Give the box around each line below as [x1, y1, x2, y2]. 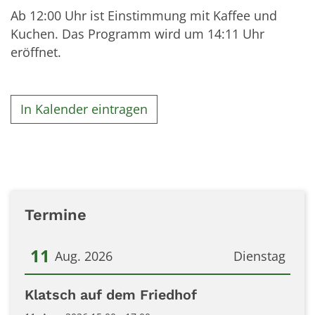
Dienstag [233, 247, 285, 264]
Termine [25, 206, 86, 224]
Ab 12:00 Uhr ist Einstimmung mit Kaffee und [11, 6, 277, 24]
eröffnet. [11, 43, 65, 60]
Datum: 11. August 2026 [24, 279, 165, 296]
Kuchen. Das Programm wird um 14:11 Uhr [11, 25, 264, 42]
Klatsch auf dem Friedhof [25, 287, 197, 303]
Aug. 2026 [55, 247, 112, 264]
